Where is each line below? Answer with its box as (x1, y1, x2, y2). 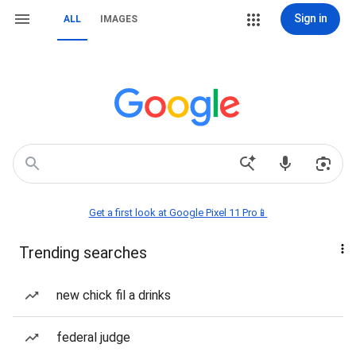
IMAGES (100, 14, 137, 25)
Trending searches (19, 243, 147, 262)
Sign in (293, 12, 327, 25)
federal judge (56, 330, 130, 345)
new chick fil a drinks (56, 288, 171, 303)
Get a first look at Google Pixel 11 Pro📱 (88, 207, 268, 219)
